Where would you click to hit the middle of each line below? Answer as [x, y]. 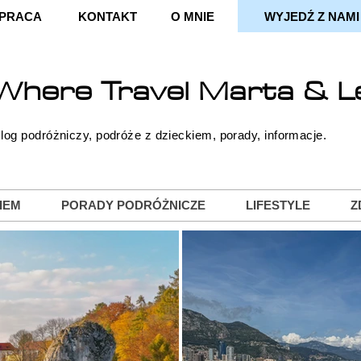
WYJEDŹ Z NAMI [311, 16]
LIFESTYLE [278, 205]
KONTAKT [107, 16]
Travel [145, 92]
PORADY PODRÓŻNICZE [133, 205]
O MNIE [192, 16]
